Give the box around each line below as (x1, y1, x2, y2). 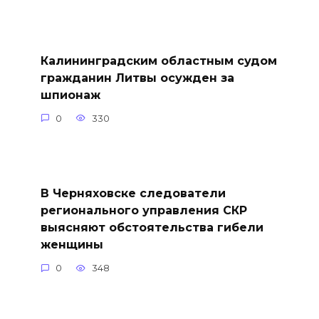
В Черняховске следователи (40, 186, 226, 200)
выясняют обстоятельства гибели (40, 220, 263, 234)
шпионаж (40, 88, 100, 102)
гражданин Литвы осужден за (40, 70, 234, 85)
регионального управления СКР (40, 203, 247, 217)
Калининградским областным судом (40, 53, 277, 68)
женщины (40, 237, 103, 251)
